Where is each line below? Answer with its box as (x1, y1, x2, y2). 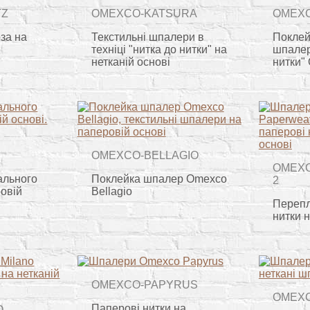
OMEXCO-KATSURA (91, 8, 197, 20)
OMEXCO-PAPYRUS (91, 278, 198, 291)
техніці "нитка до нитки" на (91, 43, 227, 55)
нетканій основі (91, 55, 170, 68)
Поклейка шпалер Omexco (91, 172, 227, 185)
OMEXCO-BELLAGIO (91, 149, 199, 161)
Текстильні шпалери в (91, 30, 204, 43)
